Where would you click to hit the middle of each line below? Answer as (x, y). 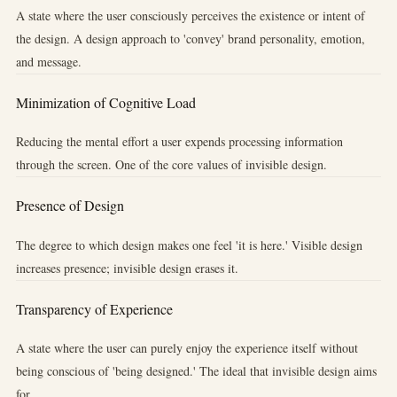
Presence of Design (70, 206)
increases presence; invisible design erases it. (127, 268)
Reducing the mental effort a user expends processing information (179, 142)
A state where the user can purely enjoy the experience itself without (187, 348)
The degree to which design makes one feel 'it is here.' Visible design (189, 245)
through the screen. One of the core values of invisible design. (171, 165)
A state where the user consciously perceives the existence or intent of (190, 15)
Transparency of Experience (94, 308)
